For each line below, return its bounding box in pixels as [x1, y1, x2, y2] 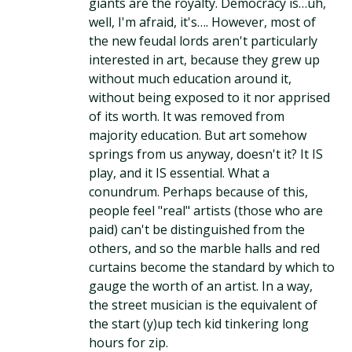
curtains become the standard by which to [89, 258, 335, 276]
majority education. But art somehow [89, 126, 307, 144]
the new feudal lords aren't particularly [89, 32, 318, 49]
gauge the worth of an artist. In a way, [89, 277, 313, 295]
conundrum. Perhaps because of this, [89, 183, 309, 200]
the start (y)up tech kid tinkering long [89, 315, 310, 332]
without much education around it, [89, 70, 292, 87]
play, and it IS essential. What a [89, 164, 270, 181]
